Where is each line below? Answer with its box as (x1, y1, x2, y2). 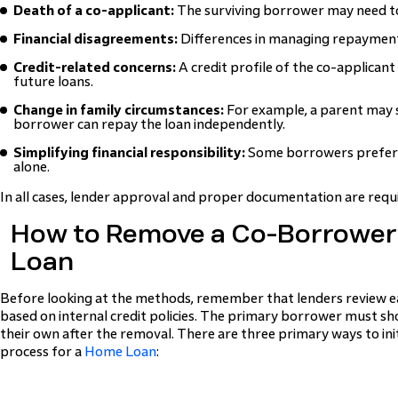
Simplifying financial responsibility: (13, 145, 245, 160)
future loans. (13, 74, 93, 89)
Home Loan (84, 344, 156, 359)
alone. (13, 159, 50, 174)
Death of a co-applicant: (13, 3, 174, 18)
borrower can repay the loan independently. (13, 116, 285, 131)
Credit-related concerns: (13, 60, 176, 75)
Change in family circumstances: (13, 102, 224, 117)
